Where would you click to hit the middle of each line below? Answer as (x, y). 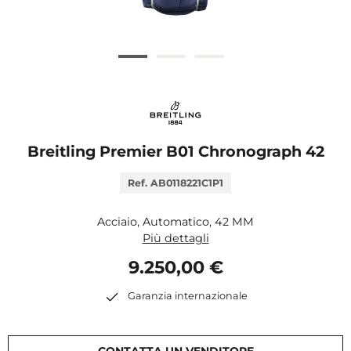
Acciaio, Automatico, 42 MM (175, 222)
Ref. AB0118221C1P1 (175, 183)
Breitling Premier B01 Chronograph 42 (175, 151)
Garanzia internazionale (187, 296)
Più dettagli (175, 238)
